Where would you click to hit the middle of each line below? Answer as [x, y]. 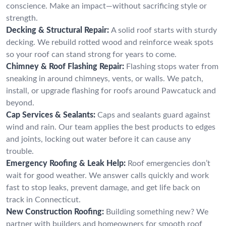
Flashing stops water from [172, 66]
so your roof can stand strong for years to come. [91, 54]
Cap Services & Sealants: [51, 115]
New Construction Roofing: [55, 212]
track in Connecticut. [43, 200]
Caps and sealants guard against [154, 115]
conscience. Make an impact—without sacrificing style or [106, 6]
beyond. [20, 103]
